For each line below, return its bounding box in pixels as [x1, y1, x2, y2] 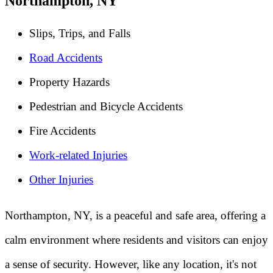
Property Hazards [29, 76, 110, 89]
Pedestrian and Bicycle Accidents [29, 100, 183, 113]
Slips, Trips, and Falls [29, 27, 130, 40]
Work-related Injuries [29, 149, 127, 162]
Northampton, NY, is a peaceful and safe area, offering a [5, 208, 266, 222]
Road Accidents [29, 51, 102, 65]
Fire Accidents [29, 124, 96, 138]
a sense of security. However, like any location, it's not [5, 257, 257, 271]
